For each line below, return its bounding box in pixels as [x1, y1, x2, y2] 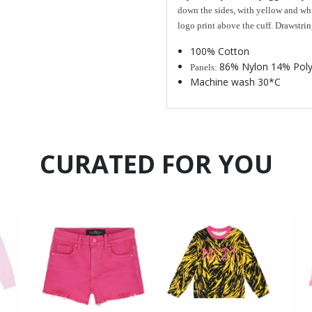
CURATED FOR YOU [39, 146, 273, 181]
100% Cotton [190, 44, 249, 58]
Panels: [190, 61, 219, 72]
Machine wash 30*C [190, 75, 281, 88]
